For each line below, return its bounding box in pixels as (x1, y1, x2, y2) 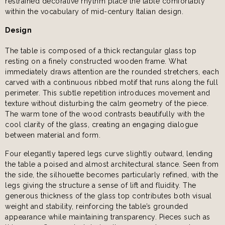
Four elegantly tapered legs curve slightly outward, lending (5, 149, 213, 158)
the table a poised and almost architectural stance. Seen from (5, 160, 219, 168)
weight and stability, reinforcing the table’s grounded (5, 202, 188, 210)
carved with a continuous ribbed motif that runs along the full (5, 78, 218, 86)
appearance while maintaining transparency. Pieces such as (5, 212, 210, 221)
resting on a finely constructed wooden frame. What (5, 57, 187, 65)
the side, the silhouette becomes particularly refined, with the (5, 170, 218, 179)
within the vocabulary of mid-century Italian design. (5, 7, 183, 16)
